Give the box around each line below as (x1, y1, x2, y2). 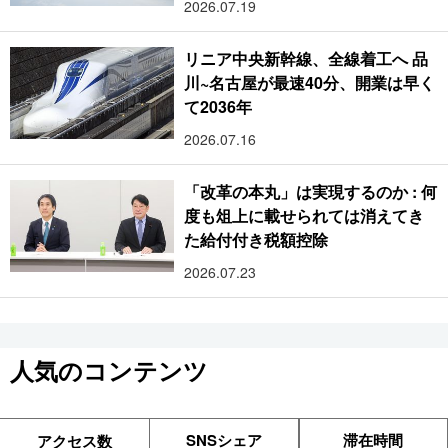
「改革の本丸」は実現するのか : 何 (184, 180, 437, 204)
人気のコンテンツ (10, 353, 208, 388)
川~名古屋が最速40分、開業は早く (184, 71, 436, 95)
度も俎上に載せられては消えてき (184, 204, 425, 228)
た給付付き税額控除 (184, 228, 329, 252)
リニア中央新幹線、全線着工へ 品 (184, 47, 429, 71)
